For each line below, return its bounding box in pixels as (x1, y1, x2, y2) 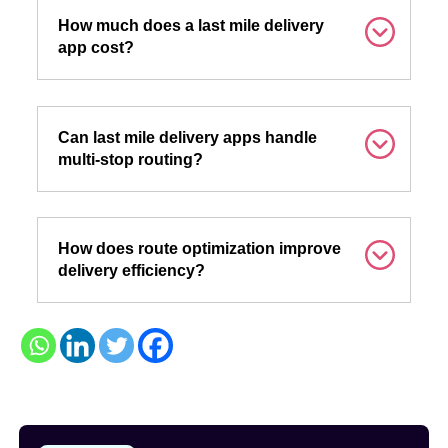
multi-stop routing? (57, 150, 203, 168)
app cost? (57, 39, 134, 57)
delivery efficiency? (57, 261, 205, 279)
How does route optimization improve (57, 239, 341, 257)
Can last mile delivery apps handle (57, 128, 317, 146)
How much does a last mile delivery (57, 17, 324, 35)
